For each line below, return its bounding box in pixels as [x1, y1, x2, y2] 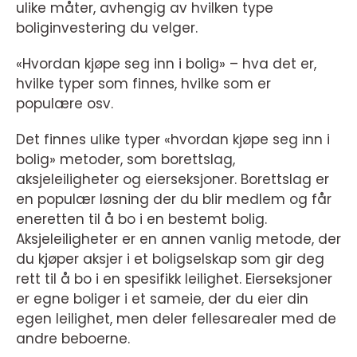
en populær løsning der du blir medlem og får [16, 190, 331, 209]
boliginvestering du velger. [16, 18, 198, 37]
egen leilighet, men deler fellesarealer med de [16, 309, 336, 328]
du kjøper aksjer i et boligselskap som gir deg [16, 249, 324, 269]
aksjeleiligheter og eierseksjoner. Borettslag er [16, 170, 329, 189]
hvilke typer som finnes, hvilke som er [16, 74, 271, 93]
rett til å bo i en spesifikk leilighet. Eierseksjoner [16, 269, 332, 288]
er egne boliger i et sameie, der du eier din [16, 289, 308, 308]
